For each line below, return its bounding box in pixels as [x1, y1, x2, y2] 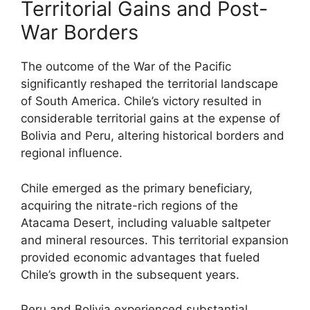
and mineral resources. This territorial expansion [21, 232, 289, 247]
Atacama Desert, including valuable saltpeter [21, 215, 271, 230]
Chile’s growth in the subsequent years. [21, 267, 239, 282]
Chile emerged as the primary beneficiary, [21, 181, 253, 195]
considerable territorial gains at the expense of [21, 111, 280, 125]
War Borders [21, 20, 138, 44]
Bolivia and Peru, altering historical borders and [21, 129, 284, 143]
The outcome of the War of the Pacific [21, 60, 231, 73]
